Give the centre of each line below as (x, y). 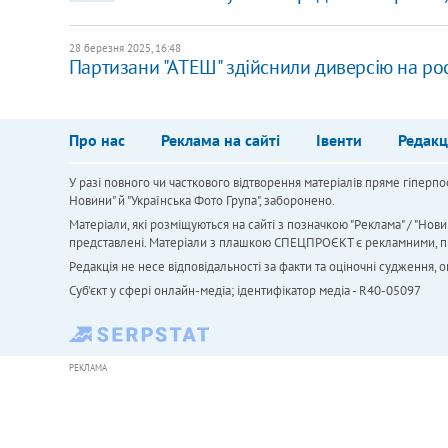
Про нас (96, 140)
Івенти (338, 140)
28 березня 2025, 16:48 (124, 48)
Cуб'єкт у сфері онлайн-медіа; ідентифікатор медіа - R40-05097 (244, 291)
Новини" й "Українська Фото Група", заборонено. (201, 201)
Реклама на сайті (220, 140)
